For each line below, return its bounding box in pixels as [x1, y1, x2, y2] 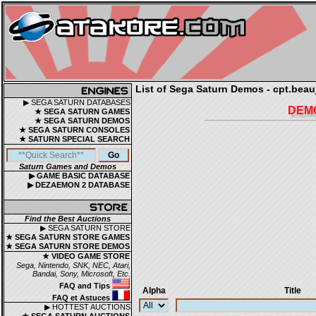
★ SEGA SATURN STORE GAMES [6, 233, 130, 241]
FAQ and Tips [59, 281, 112, 290]
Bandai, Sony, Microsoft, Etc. [32, 269, 130, 278]
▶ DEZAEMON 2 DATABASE [28, 181, 130, 189]
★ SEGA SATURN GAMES [35, 107, 130, 116]
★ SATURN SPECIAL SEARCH [19, 135, 130, 143]
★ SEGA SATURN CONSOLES [19, 126, 130, 134]
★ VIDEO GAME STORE [42, 252, 130, 260]
